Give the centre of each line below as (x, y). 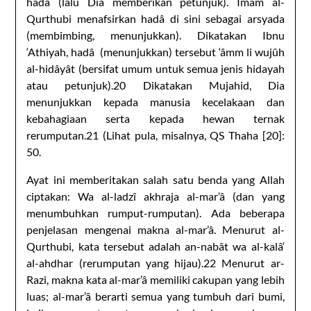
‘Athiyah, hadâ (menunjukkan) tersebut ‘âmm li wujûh (155, 51)
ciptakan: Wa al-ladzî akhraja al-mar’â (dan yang (155, 196)
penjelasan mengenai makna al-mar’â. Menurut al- (155, 229)
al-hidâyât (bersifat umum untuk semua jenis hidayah (155, 68)
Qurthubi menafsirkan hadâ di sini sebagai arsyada (155, 18)
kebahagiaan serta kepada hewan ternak (155, 118)
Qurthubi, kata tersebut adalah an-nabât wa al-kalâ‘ (155, 246)
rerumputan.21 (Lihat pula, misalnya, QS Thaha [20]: (155, 135)
